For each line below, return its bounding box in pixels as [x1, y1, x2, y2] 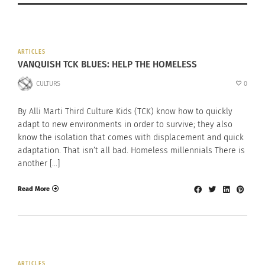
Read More [18, 185, 50, 193]
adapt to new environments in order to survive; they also [18, 119, 232, 130]
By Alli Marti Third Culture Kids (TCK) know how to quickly [18, 106, 232, 117]
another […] [18, 159, 60, 169]
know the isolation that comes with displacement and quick [18, 132, 244, 143]
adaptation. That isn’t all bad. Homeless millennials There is [18, 146, 245, 156]
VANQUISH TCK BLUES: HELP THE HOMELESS [18, 58, 197, 71]
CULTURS [35, 79, 60, 88]
